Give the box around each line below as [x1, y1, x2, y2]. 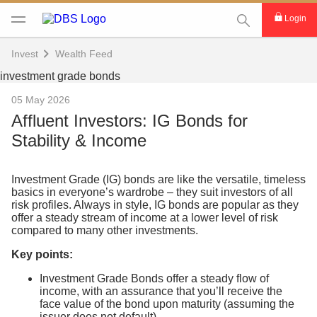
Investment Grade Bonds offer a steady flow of [40, 272, 269, 284]
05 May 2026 [11, 94, 70, 105]
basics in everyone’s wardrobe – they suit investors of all [11, 186, 293, 198]
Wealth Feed [55, 47, 113, 59]
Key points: [11, 248, 73, 260]
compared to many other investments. [11, 224, 198, 236]
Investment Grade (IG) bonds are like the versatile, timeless [11, 173, 306, 185]
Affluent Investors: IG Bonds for [11, 111, 248, 130]
